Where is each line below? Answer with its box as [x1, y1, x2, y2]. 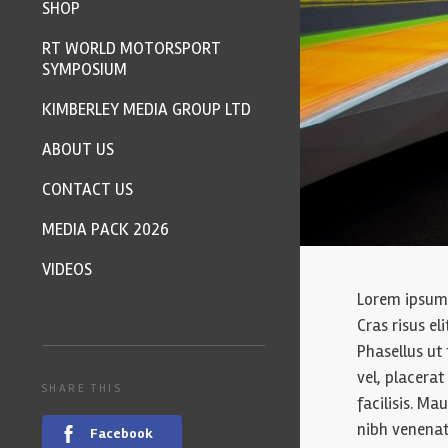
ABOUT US [42, 139, 114, 160]
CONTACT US [42, 179, 133, 200]
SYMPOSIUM [42, 59, 127, 80]
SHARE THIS [41, 381, 122, 396]
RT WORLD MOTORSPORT [42, 38, 221, 59]
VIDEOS [42, 259, 92, 280]
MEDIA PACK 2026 [42, 219, 169, 240]
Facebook [90, 425, 153, 442]
